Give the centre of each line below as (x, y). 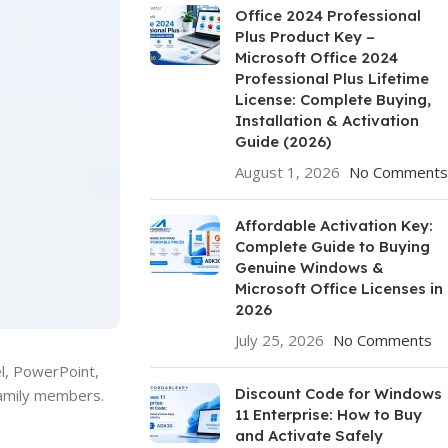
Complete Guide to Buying (332, 246)
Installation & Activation (326, 120)
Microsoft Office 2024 (316, 57)
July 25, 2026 (279, 340)
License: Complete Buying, (332, 99)
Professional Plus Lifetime (331, 78)
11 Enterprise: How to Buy (328, 414)
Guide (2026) (282, 141)
